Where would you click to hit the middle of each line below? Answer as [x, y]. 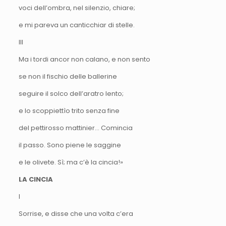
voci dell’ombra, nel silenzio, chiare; [77, 8]
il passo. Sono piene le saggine [70, 145]
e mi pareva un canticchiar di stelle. [76, 25]
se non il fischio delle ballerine [68, 76]
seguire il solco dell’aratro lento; [71, 93]
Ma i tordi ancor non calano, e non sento [84, 59]
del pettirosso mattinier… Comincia [75, 128]
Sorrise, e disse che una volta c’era [76, 213]
